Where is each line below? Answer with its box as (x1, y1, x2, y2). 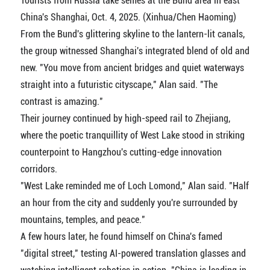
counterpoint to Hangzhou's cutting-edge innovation (20, 146, 222, 158)
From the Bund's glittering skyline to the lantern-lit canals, (20, 28, 245, 40)
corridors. (20, 163, 57, 175)
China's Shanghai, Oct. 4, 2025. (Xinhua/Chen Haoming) (20, 11, 236, 23)
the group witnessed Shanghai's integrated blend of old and (20, 45, 250, 57)
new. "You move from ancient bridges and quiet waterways (20, 61, 244, 74)
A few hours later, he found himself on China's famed (20, 230, 222, 242)
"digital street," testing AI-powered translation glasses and (20, 247, 246, 259)
